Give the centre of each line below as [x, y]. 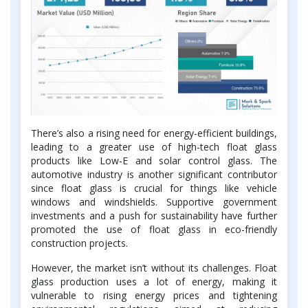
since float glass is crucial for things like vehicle [154, 188]
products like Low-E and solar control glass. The [154, 161]
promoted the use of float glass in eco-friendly [154, 230]
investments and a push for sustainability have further [154, 216]
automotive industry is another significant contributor [154, 175]
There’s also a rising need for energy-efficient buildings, [154, 133]
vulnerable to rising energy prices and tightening [154, 296]
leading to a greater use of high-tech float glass [154, 147]
